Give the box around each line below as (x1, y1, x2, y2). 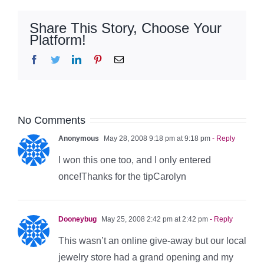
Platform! (29, 31, 86, 48)
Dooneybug (58, 214, 97, 223)
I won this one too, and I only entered (58, 154, 211, 165)
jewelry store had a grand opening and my (58, 252, 233, 262)
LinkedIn (81, 54, 115, 64)
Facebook (38, 54, 75, 64)
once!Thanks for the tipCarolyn (58, 171, 186, 181)
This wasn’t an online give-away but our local (58, 235, 246, 246)
